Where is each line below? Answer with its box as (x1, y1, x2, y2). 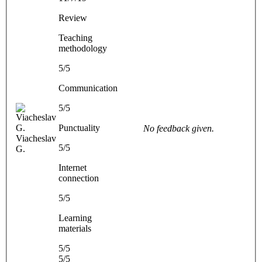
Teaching (58, 32, 92, 43)
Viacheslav (16, 133, 56, 143)
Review (58, 12, 87, 23)
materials (58, 223, 91, 233)
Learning (58, 212, 92, 223)
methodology (58, 43, 107, 53)
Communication (58, 82, 118, 93)
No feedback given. (143, 123, 214, 133)
